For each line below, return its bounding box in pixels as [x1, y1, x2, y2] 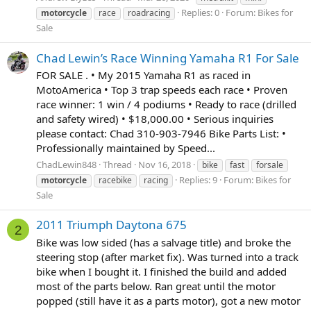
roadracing [128, 7, 170, 19]
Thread [103, 158, 132, 171]
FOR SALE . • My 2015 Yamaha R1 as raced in [36, 68, 251, 83]
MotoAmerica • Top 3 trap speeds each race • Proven [36, 83, 287, 97]
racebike [99, 174, 132, 187]
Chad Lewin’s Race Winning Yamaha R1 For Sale [36, 49, 299, 66]
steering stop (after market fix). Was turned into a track [36, 250, 299, 264]
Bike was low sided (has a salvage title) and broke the [36, 235, 291, 250]
